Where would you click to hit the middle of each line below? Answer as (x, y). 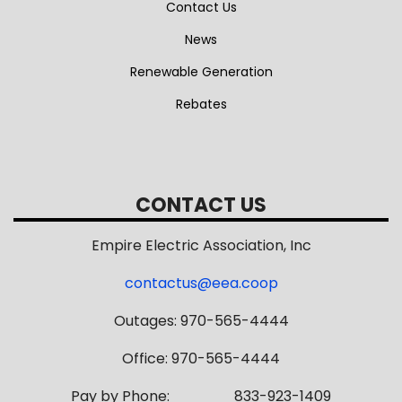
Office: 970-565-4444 (201, 358)
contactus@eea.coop (201, 283)
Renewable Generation (201, 71)
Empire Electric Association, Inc (201, 245)
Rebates (201, 104)
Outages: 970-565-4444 (201, 320)
